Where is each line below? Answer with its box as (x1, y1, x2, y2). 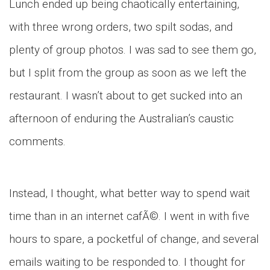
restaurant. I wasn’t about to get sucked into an (9, 89, 242, 102)
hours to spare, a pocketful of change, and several (9, 232, 259, 246)
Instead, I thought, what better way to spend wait (9, 186, 250, 200)
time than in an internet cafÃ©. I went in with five (9, 209, 250, 223)
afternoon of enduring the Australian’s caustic (9, 111, 234, 125)
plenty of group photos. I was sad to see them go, (9, 43, 256, 57)
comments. (9, 134, 66, 148)
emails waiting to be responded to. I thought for (9, 255, 245, 269)
